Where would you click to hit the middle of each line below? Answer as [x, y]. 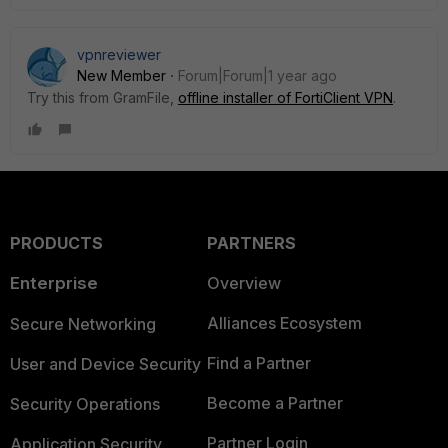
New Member [121, 75]
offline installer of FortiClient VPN [285, 97]
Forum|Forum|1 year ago [257, 75]
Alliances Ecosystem [284, 323]
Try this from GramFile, [102, 97]
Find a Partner [258, 363]
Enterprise [54, 283]
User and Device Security [105, 364]
